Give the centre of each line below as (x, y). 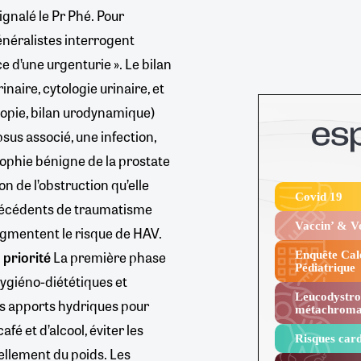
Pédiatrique (325, 268)
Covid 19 (319, 197)
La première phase (108, 257)
